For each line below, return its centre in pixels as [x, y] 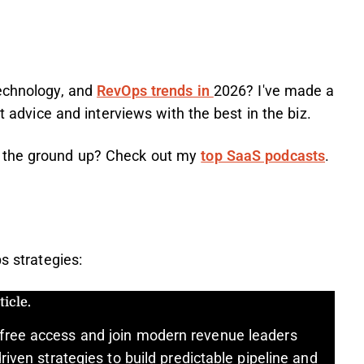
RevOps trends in [155, 91]
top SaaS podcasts [263, 156]
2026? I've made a [274, 91]
